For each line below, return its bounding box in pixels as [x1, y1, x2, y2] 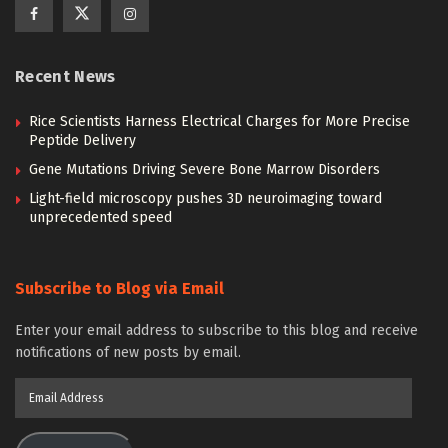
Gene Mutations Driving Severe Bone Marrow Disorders [29, 161, 380, 178]
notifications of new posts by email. [15, 344, 241, 361]
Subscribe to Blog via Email [15, 279, 224, 298]
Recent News [15, 67, 116, 86]
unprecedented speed [29, 209, 172, 226]
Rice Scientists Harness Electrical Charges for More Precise [29, 113, 410, 130]
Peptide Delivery [29, 132, 136, 149]
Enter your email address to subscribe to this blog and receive [15, 322, 418, 339]
